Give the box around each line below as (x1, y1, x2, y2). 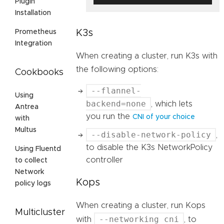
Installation (15, 9, 51, 17)
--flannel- (91, 85, 141, 95)
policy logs (15, 180, 51, 187)
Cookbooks (15, 68, 63, 77)
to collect (15, 157, 47, 164)
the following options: (76, 65, 158, 73)
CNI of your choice (132, 113, 195, 120)
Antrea (15, 103, 38, 111)
